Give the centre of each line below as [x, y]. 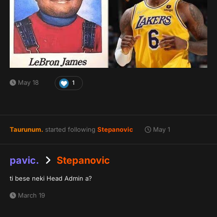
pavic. [24, 161]
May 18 [28, 83]
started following [70, 129]
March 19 [31, 195]
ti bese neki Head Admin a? [51, 178]
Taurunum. [26, 129]
